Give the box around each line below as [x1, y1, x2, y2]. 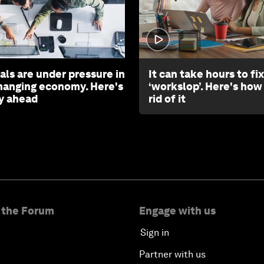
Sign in [140, 226, 169, 238]
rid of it [148, 92, 186, 105]
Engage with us [139, 204, 216, 217]
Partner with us [139, 248, 206, 260]
